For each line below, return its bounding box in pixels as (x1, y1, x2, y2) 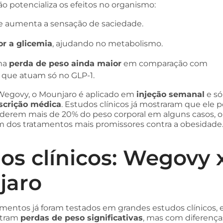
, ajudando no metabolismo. (52, 39, 163, 48)
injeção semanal (136, 90, 205, 99)
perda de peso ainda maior (9, 59, 121, 68)
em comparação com (121, 59, 208, 68)
